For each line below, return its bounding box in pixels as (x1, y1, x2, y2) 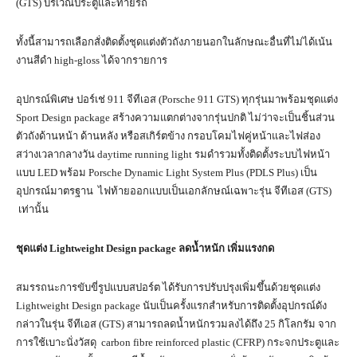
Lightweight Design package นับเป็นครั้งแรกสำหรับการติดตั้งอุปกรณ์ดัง (16, 300, 327, 312)
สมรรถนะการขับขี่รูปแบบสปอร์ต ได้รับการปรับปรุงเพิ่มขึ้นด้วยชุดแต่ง (16, 281, 320, 294)
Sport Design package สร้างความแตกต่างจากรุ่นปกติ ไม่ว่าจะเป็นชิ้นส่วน (16, 112, 335, 124)
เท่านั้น (16, 203, 49, 216)
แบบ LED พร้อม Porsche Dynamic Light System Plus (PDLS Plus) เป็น (16, 167, 317, 179)
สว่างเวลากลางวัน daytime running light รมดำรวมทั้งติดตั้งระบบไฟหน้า (16, 148, 330, 161)
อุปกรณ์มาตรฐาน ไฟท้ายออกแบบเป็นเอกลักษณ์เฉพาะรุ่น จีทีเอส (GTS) (16, 185, 331, 198)
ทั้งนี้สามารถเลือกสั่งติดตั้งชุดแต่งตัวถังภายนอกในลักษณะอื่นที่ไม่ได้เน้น (16, 36, 332, 49)
